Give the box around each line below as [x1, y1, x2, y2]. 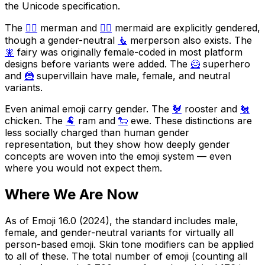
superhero [200, 58, 250, 70]
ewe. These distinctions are [128, 115, 252, 127]
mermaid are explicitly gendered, [112, 22, 260, 34]
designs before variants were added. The [5, 58, 190, 70]
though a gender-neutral [5, 34, 118, 47]
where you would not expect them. [5, 162, 162, 174]
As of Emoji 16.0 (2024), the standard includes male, [5, 214, 238, 227]
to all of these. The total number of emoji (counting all [5, 250, 247, 262]
